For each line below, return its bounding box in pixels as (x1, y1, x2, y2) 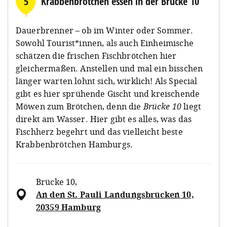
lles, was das (143, 113, 192, 125)
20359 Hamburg (36, 201, 101, 213)
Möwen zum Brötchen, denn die (16, 100, 143, 112)
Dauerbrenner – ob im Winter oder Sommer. (16, 24, 194, 36)
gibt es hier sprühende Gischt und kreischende (16, 88, 200, 99)
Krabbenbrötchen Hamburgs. (16, 138, 133, 150)
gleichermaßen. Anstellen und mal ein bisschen (16, 62, 203, 74)
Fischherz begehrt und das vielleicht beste (16, 126, 183, 137)
